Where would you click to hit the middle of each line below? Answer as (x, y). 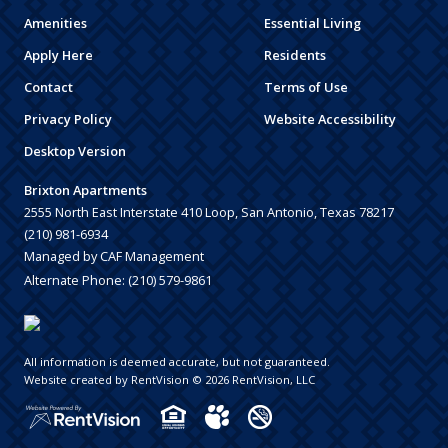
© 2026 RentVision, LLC (252, 379)
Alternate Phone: (76, 279)
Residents (295, 54)
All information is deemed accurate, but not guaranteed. (177, 361)
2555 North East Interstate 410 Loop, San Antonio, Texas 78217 (209, 211)
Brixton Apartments (85, 189)
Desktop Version (75, 150)
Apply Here (58, 54)
